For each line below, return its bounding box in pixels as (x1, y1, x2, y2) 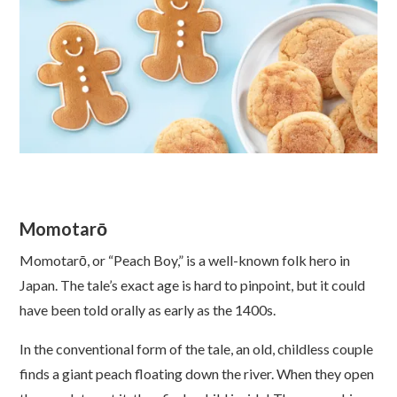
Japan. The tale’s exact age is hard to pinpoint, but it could (19, 276, 366, 293)
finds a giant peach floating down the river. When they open (19, 364, 375, 382)
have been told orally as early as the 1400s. (19, 300, 276, 318)
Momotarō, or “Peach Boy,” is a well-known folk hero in (19, 251, 351, 269)
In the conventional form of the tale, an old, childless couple (19, 339, 374, 357)
